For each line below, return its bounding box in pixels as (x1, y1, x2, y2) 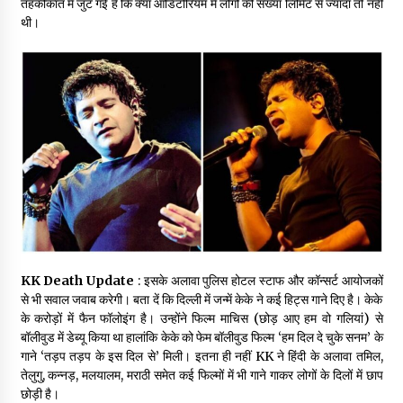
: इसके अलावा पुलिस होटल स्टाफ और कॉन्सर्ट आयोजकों (134, 273, 383, 290)
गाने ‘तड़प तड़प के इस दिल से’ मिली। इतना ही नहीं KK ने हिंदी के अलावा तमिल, (20, 348, 383, 365)
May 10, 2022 (132, 6, 205, 23)
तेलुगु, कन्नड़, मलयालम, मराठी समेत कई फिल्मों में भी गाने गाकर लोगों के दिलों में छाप (20, 367, 383, 384)
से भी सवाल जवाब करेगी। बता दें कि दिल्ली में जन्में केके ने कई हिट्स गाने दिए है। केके (20, 291, 383, 309)
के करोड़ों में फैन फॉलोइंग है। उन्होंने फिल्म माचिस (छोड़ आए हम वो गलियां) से (20, 310, 383, 327)
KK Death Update (20, 273, 135, 290)
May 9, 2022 (132, 88, 199, 105)
